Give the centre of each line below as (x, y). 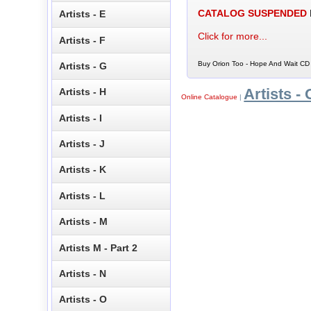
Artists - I (81, 118)
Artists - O (83, 300)
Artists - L (83, 195)
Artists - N (83, 273)
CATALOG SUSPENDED (252, 14)
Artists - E (83, 14)
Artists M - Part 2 (99, 247)
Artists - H (83, 92)
